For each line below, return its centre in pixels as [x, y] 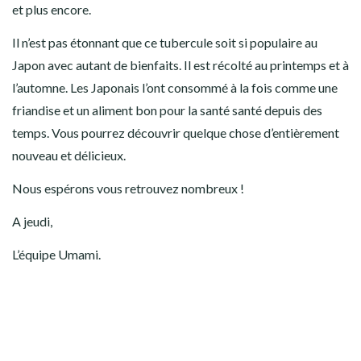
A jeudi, [32, 222]
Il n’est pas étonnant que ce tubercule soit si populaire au [165, 43]
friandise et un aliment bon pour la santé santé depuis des [167, 110]
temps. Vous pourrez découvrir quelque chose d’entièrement [176, 133]
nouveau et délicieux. [69, 156]
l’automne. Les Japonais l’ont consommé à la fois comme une [175, 88]
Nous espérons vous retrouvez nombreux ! [128, 189]
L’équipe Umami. [56, 255]
